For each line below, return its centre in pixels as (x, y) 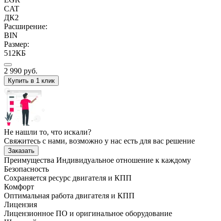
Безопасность (26, 169)
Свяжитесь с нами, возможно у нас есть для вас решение (99, 141)
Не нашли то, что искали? (48, 132)
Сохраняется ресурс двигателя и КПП (68, 178)
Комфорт (19, 186)
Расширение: (26, 26)
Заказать (21, 150)
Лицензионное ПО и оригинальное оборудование (88, 213)
